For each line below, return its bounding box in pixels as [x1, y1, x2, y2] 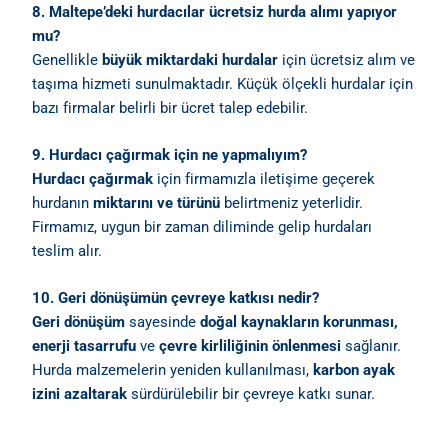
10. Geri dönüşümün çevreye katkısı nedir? [32, 289, 320, 308]
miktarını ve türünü [93, 193, 221, 212]
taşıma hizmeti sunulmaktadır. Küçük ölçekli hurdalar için [32, 74, 414, 93]
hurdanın [32, 193, 94, 212]
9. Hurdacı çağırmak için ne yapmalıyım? [32, 145, 308, 164]
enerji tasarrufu [32, 337, 137, 356]
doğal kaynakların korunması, [200, 313, 399, 332]
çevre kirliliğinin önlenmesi [159, 337, 342, 356]
